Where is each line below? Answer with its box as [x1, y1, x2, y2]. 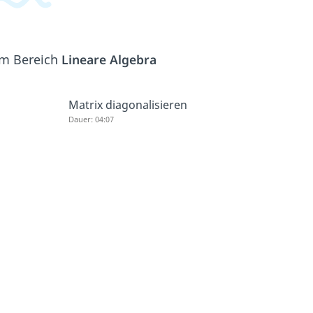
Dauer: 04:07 [68, 113, 114, 124]
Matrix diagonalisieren [68, 96, 187, 112]
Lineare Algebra [61, 50, 156, 68]
